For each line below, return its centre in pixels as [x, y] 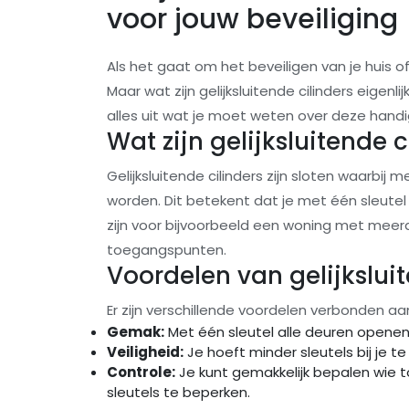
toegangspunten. [167, 250]
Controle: [141, 372]
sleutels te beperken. [178, 393]
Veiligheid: [145, 352]
